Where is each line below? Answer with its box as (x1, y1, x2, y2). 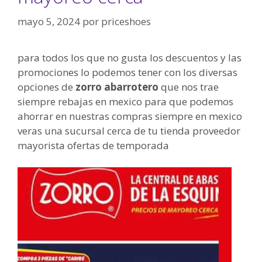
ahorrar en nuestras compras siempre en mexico (18, 109, 242, 123)
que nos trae (161, 80, 219, 94)
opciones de (18, 80, 73, 94)
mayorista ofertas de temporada (18, 138, 169, 152)
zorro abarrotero (73, 80, 161, 94)
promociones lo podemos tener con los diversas (18, 65, 237, 79)
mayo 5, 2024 (18, 14, 80, 28)
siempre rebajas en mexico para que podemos (18, 94, 233, 108)
